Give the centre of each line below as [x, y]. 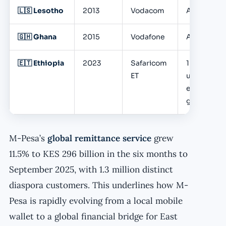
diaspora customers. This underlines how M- [99, 185]
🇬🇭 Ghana [37, 37]
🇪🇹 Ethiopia [41, 63]
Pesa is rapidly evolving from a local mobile [96, 201]
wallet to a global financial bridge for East [93, 216]
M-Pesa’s [28, 138]
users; [197, 75]
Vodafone [148, 37]
